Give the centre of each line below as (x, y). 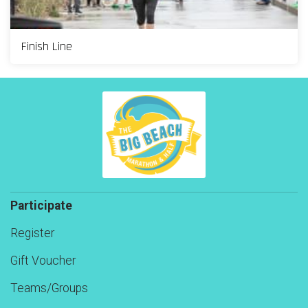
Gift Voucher (43, 261)
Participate (41, 206)
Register (32, 233)
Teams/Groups (49, 288)
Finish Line (47, 47)
